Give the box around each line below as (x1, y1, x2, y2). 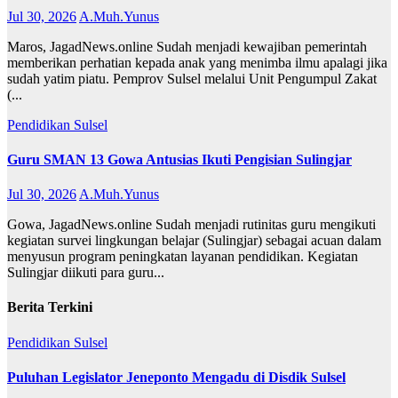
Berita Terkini (7, 299, 92, 315)
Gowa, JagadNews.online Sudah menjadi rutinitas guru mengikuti (7, 217, 376, 233)
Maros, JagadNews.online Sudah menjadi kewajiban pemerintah (7, 38, 367, 54)
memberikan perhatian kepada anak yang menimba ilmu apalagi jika (7, 54, 387, 70)
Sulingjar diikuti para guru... (7, 265, 164, 281)
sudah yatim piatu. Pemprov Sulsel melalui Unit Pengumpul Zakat (7, 70, 377, 86)
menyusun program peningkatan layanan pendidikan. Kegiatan (7, 249, 358, 265)
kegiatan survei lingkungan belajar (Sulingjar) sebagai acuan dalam (7, 233, 381, 249)
